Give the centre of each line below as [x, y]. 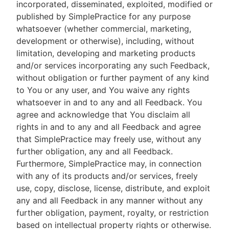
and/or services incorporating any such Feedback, [113, 65]
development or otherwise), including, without [105, 41]
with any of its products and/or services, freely [107, 176]
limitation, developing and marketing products [106, 53]
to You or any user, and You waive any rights [103, 90]
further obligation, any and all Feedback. [95, 151]
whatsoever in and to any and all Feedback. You [109, 102]
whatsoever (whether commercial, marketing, [104, 29]
